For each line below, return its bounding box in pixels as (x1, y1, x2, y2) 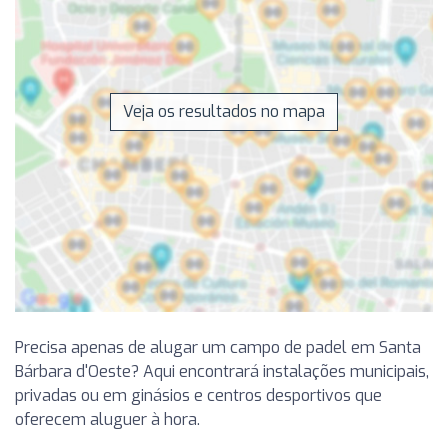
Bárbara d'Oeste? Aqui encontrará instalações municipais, (15, 360, 429, 382)
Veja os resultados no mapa (123, 100, 325, 122)
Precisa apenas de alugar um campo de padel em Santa (15, 336, 421, 358)
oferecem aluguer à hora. (15, 408, 200, 430)
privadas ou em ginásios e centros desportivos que (15, 384, 382, 406)
